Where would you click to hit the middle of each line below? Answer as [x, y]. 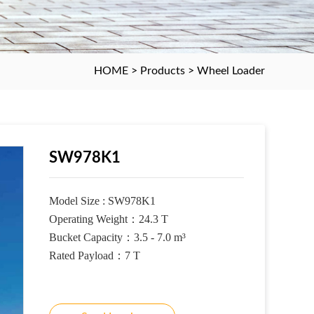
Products [163, 71]
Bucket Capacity [86, 237]
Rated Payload [81, 255]
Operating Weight [88, 219]
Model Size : [78, 200]
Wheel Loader [231, 71]
